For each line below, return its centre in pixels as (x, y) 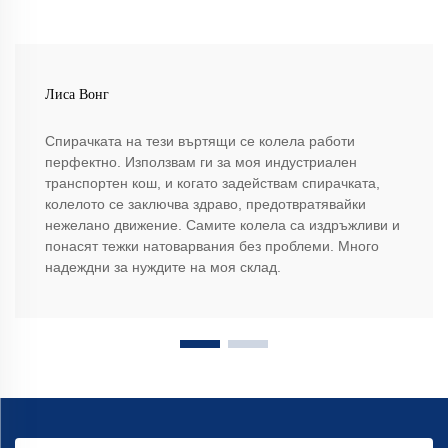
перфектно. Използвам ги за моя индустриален (201, 162)
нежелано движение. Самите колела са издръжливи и (222, 225)
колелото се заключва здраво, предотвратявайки (205, 204)
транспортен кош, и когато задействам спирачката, (212, 183)
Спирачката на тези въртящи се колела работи (200, 141)
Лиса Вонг (77, 95)
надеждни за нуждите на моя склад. (163, 267)
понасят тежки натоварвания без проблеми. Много (212, 246)
